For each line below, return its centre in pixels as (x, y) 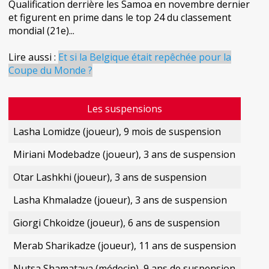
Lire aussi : (33, 57)
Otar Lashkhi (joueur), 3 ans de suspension (110, 177)
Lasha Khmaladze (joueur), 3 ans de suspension (120, 200)
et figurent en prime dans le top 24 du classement (120, 17)
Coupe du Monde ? (50, 70)
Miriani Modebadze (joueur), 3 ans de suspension (124, 154)
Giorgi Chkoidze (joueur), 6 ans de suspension (116, 223)
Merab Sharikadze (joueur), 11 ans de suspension (125, 246)
